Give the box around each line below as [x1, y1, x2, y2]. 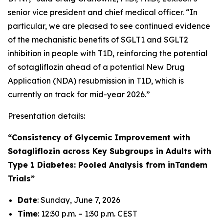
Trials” [8, 174, 35, 183]
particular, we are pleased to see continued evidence [8, 21, 210, 31]
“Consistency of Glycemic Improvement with [8, 132, 190, 142]
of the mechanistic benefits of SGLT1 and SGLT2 [8, 35, 188, 44]
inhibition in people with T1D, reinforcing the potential [8, 48, 208, 58]
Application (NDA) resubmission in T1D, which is [8, 76, 184, 86]
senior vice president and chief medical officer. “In [8, 7, 197, 17]
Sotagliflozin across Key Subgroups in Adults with [8, 146, 211, 156]
